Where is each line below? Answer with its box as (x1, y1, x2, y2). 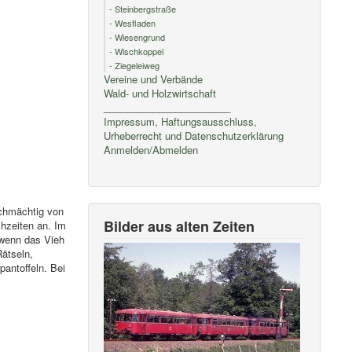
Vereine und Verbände (104, 71, 203, 86)
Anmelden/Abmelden (104, 142, 199, 157)
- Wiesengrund (109, 31, 166, 43)
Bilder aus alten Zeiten (104, 216, 255, 236)
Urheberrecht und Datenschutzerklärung (104, 128, 284, 143)
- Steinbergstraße (109, 2, 177, 15)
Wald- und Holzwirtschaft (104, 86, 217, 101)
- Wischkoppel (109, 45, 164, 57)
